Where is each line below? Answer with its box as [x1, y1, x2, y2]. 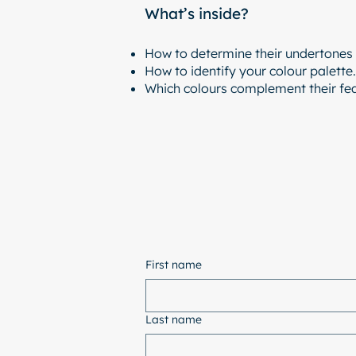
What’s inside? [145, 4, 249, 23]
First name [145, 257, 202, 272]
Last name [145, 312, 202, 327]
